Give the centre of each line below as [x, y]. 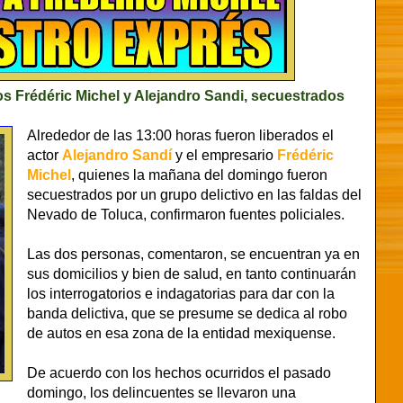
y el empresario [226, 155]
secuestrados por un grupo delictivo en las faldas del [194, 194]
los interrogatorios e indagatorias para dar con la [181, 293]
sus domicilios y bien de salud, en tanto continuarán [192, 273]
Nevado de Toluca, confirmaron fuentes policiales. [186, 214]
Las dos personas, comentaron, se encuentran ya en [193, 254]
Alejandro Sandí [119, 155]
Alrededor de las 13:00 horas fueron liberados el [180, 135]
